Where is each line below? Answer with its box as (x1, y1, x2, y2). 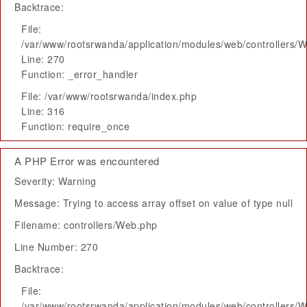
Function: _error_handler (21, 67, 138, 81)
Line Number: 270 (14, 240, 98, 254)
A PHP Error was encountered (14, 153, 160, 168)
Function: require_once (21, 119, 130, 133)
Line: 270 (21, 52, 65, 66)
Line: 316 (21, 104, 65, 118)
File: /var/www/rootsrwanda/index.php (21, 89, 197, 103)
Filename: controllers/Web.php (14, 218, 158, 232)
